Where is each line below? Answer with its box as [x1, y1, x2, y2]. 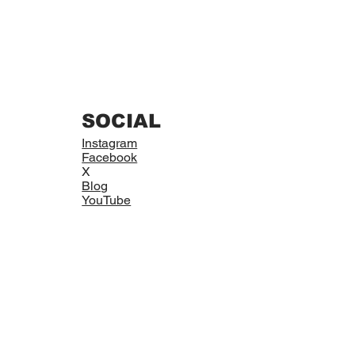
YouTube [82, 193, 132, 208]
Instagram [82, 136, 138, 151]
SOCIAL [82, 110, 162, 132]
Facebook [82, 150, 138, 166]
